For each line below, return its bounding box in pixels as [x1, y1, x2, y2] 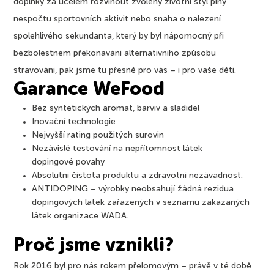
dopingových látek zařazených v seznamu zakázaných [32, 198, 250, 207]
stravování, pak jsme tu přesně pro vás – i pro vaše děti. [13, 65, 237, 75]
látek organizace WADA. [32, 211, 129, 220]
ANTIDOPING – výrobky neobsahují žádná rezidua [32, 184, 234, 193]
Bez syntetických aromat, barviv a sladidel [32, 103, 200, 113]
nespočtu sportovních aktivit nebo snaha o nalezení [13, 14, 221, 23]
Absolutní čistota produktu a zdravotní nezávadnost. [32, 171, 243, 180]
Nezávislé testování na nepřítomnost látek [32, 144, 203, 153]
